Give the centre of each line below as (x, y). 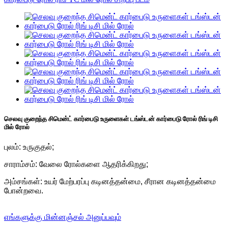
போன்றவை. (24, 191)
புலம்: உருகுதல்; (29, 147)
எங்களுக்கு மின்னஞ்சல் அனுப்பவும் (63, 217)
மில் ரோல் (17, 127)
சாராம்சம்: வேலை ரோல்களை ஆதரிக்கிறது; (76, 164)
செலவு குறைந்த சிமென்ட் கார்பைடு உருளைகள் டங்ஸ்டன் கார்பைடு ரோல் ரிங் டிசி (111, 119)
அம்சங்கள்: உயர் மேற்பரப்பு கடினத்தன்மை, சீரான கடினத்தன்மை (110, 182)
